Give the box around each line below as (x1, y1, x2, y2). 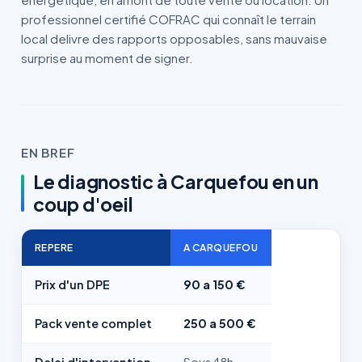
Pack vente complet (35, 316, 152, 330)
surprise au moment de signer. (21, 50, 193, 65)
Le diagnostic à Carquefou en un (33, 170, 318, 193)
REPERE (35, 242, 74, 254)
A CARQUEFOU (183, 242, 259, 254)
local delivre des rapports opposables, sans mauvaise (21, 31, 327, 46)
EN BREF (21, 145, 75, 160)
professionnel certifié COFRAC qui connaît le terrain (21, 11, 316, 27)
